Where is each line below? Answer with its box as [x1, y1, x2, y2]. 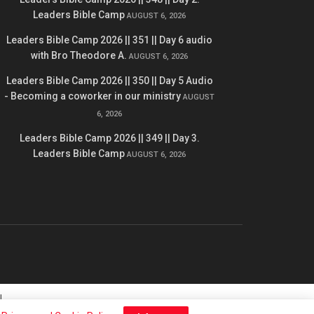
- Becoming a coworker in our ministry [4, 90, 181, 102]
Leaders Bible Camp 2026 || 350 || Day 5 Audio [6, 74, 213, 86]
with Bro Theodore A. [31, 49, 127, 61]
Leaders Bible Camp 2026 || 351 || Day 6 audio [6, 34, 212, 46]
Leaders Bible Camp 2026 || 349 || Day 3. [19, 132, 200, 144]
